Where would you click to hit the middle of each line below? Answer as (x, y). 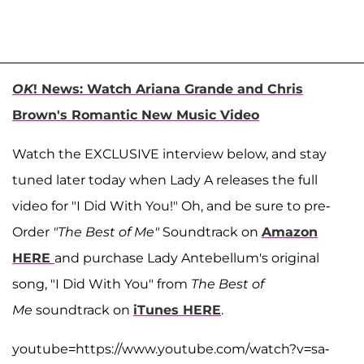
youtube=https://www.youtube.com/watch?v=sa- (171, 349)
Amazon (290, 232)
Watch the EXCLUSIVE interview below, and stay (169, 154)
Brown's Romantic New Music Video (136, 115)
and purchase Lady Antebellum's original (187, 258)
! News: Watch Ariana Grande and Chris (168, 89)
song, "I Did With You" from (102, 284)
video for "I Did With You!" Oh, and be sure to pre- (171, 206)
